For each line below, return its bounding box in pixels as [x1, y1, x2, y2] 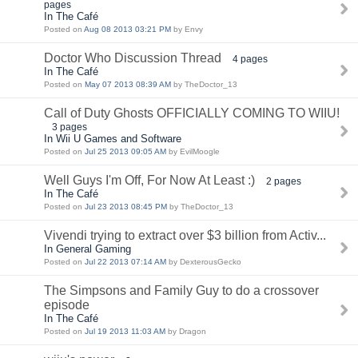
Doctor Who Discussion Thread [44, 51, 221, 65]
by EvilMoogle [166, 147, 220, 156]
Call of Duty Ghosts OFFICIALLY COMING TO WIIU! [44, 106, 340, 120]
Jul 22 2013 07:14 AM [85, 257, 166, 266]
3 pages [52, 121, 87, 132]
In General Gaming [44, 243, 131, 255]
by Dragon [165, 327, 206, 336]
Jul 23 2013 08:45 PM [85, 202, 167, 211]
